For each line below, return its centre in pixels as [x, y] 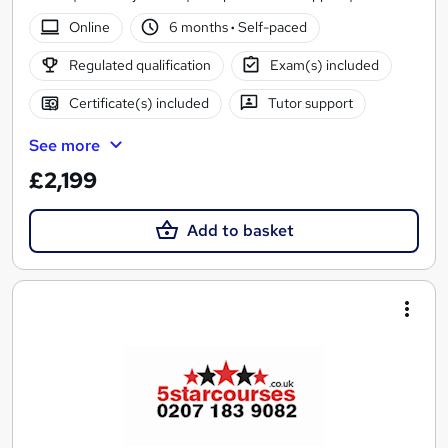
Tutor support [311, 103]
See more [64, 145]
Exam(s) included [325, 65]
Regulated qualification [139, 65]
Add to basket [240, 230]
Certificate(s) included [138, 103]
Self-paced [271, 27]
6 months [200, 27]
